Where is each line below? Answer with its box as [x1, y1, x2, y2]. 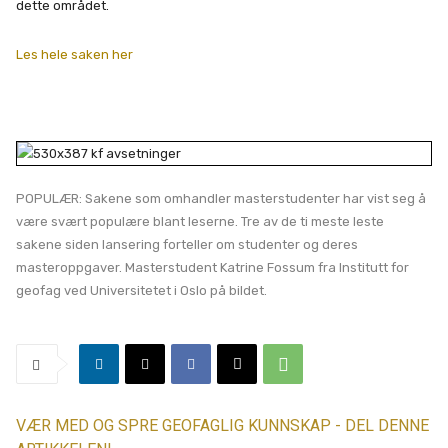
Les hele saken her [16, 46, 133, 62]
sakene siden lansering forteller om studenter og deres [16, 236, 358, 252]
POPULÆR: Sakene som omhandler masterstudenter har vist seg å [16, 190, 426, 206]
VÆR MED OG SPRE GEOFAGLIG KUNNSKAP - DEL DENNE [16, 415, 429, 435]
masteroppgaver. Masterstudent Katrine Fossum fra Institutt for [16, 259, 409, 275]
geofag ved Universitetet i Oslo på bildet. [16, 282, 267, 298]
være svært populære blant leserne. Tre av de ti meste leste [16, 213, 384, 229]
